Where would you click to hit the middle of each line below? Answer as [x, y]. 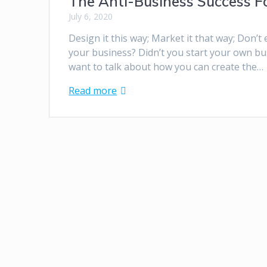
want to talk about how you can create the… [166, 67]
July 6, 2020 [91, 17]
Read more [93, 91]
